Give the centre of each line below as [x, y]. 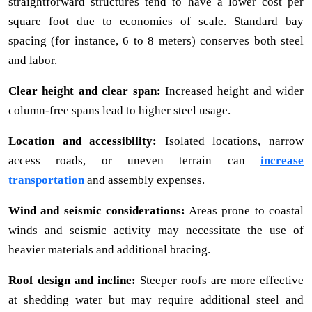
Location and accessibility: [83, 141]
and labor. [33, 60]
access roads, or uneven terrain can [134, 160]
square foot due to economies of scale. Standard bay [156, 21]
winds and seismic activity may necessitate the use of [156, 230]
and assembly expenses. [145, 180]
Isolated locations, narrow [231, 141]
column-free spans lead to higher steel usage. [119, 110]
